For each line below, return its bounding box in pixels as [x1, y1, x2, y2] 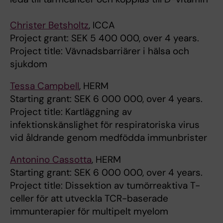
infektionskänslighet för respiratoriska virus [10, 118, 200, 131]
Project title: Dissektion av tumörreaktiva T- [10, 179, 200, 192]
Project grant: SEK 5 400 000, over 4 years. [10, 32, 202, 45]
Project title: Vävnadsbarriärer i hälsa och [10, 45, 189, 58]
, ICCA [89, 19, 115, 32]
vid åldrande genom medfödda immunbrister [10, 131, 207, 144]
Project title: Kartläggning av [10, 106, 132, 118]
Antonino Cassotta [10, 153, 92, 166]
